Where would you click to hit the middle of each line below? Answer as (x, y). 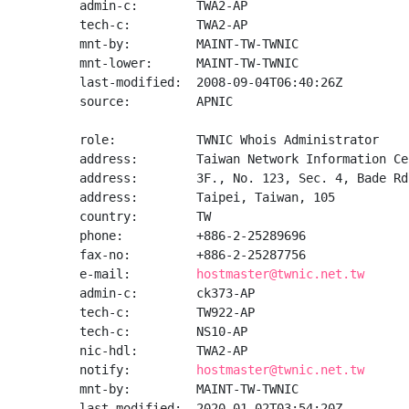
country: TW (145, 216)
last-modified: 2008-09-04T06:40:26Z (211, 82)
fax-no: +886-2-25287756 (193, 255)
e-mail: (138, 274)
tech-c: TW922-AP (167, 312)
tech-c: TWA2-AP (163, 25)
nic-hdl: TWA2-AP (163, 351)
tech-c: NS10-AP (163, 331)
